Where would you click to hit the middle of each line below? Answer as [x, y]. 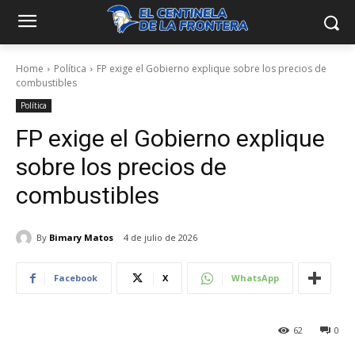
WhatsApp [255, 278]
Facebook [76, 278]
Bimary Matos [81, 237]
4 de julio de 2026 [160, 238]
